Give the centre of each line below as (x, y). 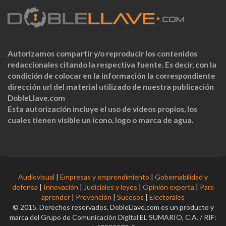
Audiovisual (36, 177)
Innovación (61, 187)
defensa (25, 187)
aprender (56, 197)
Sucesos (130, 197)
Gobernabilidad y (181, 177)
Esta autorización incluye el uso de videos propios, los (102, 109)
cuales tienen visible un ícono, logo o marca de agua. (100, 120)
